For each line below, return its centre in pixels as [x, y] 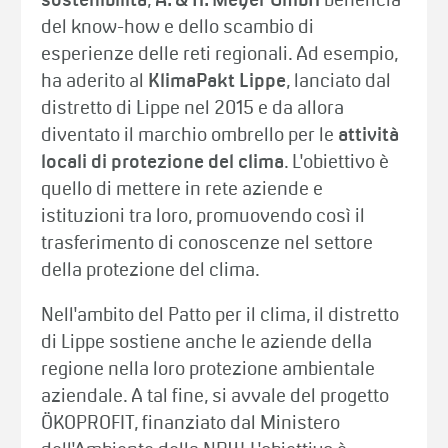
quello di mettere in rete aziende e [182, 189]
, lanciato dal [339, 81]
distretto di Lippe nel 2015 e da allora [193, 108]
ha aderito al [95, 81]
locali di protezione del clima [163, 162]
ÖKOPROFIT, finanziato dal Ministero [191, 423]
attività [369, 135]
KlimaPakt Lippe [217, 81]
